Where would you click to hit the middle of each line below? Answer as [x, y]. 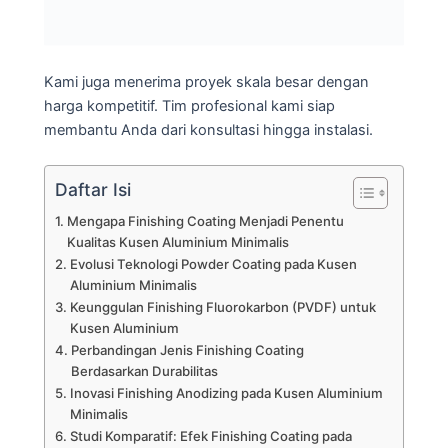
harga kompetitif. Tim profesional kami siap [189, 105]
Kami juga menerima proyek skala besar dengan [206, 81]
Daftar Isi [93, 189]
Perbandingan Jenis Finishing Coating [187, 350]
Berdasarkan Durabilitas [144, 371]
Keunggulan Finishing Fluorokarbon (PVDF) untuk [222, 307]
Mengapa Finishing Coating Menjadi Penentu [205, 221]
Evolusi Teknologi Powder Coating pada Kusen [213, 264]
